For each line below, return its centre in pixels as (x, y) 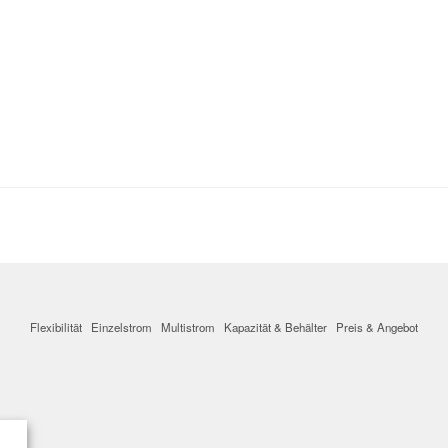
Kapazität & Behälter (275, 327)
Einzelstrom (121, 327)
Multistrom (188, 327)
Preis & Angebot (377, 327)
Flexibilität (56, 327)
